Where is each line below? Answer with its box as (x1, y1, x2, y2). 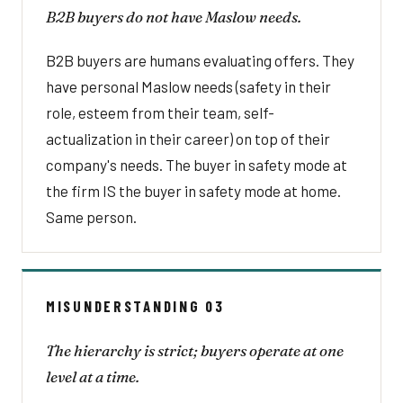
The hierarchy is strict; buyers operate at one (46, 340, 344, 360)
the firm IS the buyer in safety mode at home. (46, 181, 341, 200)
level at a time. (46, 366, 139, 386)
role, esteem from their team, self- (46, 103, 274, 121)
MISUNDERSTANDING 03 (46, 296, 225, 315)
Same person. (46, 207, 137, 226)
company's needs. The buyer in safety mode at (46, 155, 347, 174)
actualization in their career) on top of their (46, 129, 330, 148)
